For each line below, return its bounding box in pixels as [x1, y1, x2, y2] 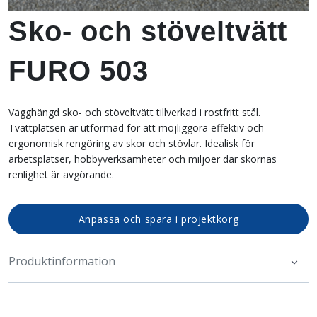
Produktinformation [8, 253, 115, 269]
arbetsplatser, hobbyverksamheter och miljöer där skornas [8, 152, 277, 166]
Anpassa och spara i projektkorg [78, 212, 239, 226]
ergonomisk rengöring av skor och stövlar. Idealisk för [8, 137, 255, 151]
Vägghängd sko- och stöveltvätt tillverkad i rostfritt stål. [8, 105, 260, 120]
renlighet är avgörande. [8, 168, 114, 182]
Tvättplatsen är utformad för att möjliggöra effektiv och [8, 121, 264, 135]
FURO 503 [8, 55, 149, 87]
